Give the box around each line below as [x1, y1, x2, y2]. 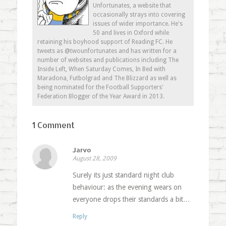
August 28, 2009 [72, 155, 117, 162]
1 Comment [32, 120, 75, 131]
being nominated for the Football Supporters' [37, 84, 163, 91]
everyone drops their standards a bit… [72, 195, 190, 204]
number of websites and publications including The [37, 56, 179, 64]
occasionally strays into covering [92, 11, 185, 19]
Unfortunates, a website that [92, 2, 171, 10]
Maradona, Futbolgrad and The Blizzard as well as [37, 75, 177, 82]
